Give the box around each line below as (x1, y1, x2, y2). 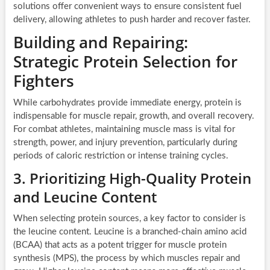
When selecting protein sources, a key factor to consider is (13, 214, 246, 224)
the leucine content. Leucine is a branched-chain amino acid (13, 227, 246, 237)
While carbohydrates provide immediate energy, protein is (13, 98, 242, 108)
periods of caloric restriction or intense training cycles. (13, 151, 228, 161)
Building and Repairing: (13, 31, 188, 54)
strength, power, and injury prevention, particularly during (13, 138, 237, 148)
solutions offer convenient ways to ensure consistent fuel (13, 2, 242, 11)
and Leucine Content (13, 187, 157, 207)
